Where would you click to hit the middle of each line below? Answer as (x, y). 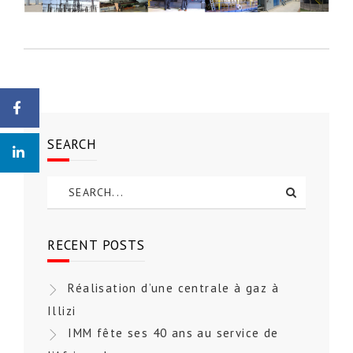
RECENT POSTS (96, 245)
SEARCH (72, 145)
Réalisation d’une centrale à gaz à (174, 288)
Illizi (62, 310)
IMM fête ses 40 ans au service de (173, 333)
